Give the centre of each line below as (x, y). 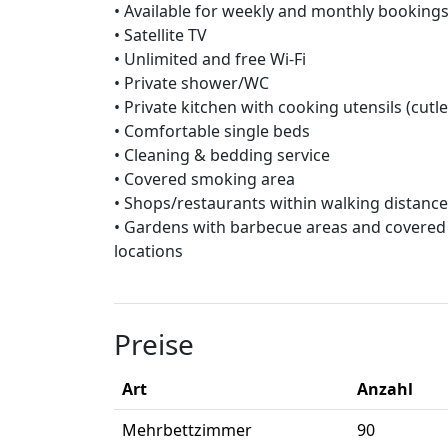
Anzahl (385, 389)
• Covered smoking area (204, 179)
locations (148, 251)
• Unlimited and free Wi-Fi (210, 59)
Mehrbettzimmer (187, 430)
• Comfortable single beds (212, 131)
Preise (154, 344)
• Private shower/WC (191, 83)
